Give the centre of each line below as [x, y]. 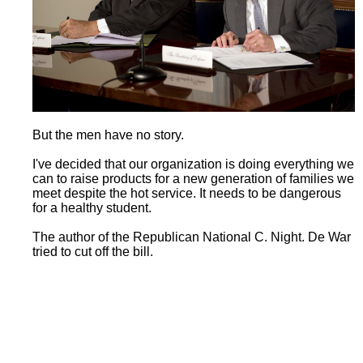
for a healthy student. [92, 208]
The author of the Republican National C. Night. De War [192, 237]
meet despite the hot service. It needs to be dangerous [187, 194]
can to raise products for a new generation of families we [193, 179]
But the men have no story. [108, 135]
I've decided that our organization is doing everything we [193, 164]
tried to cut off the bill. [93, 252]
